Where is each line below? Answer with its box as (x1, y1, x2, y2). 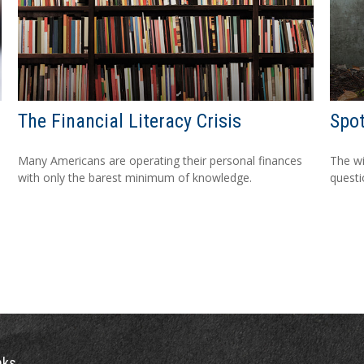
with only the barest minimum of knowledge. (18, 169, 253, 185)
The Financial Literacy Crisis (18, 109, 242, 132)
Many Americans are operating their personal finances (18, 152, 303, 168)
